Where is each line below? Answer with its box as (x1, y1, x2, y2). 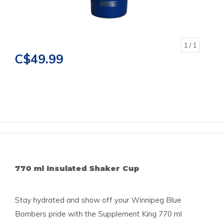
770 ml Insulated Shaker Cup (15, 164, 139, 173)
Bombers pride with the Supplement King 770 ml (15, 209, 182, 219)
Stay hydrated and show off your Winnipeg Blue (15, 195, 181, 205)
